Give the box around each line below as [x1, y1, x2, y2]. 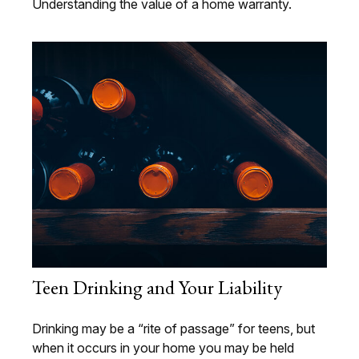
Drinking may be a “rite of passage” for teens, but [32, 321, 315, 337]
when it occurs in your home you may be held [32, 340, 294, 357]
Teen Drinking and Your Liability [32, 275, 282, 301]
